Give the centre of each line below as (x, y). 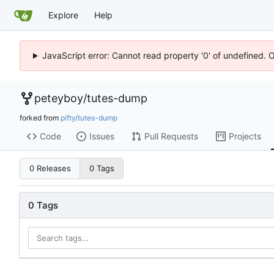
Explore (63, 15)
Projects (245, 136)
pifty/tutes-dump (89, 117)
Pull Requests (171, 136)
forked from (40, 117)
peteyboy (59, 98)
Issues (102, 136)
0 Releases (50, 168)
